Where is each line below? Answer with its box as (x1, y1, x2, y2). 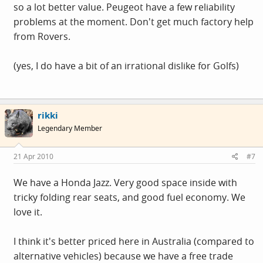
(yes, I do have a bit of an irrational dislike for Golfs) (14, 59, 239, 72)
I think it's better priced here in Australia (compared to (14, 234, 254, 248)
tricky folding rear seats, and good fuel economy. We (14, 190, 245, 204)
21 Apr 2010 (14, 151, 53, 161)
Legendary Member (38, 123, 102, 133)
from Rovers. (14, 30, 70, 43)
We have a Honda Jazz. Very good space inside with (14, 176, 237, 189)
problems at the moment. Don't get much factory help (14, 15, 254, 28)
